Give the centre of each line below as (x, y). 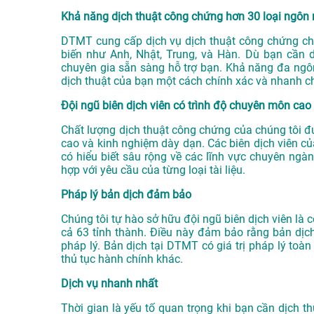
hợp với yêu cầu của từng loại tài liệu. (153, 170)
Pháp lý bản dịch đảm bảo (126, 195)
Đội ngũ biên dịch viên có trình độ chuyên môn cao (186, 106)
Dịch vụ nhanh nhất (109, 284)
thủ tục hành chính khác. (122, 259)
